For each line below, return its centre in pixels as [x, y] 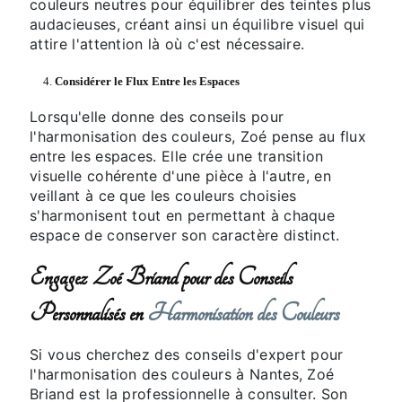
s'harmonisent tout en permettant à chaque [183, 215]
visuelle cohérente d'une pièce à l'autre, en [181, 175]
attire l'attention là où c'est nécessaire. [167, 44]
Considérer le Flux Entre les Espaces [147, 81]
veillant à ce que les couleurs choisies [163, 195]
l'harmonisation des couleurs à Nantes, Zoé [182, 374]
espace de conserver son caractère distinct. [185, 235]
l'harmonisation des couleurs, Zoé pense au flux [198, 136]
